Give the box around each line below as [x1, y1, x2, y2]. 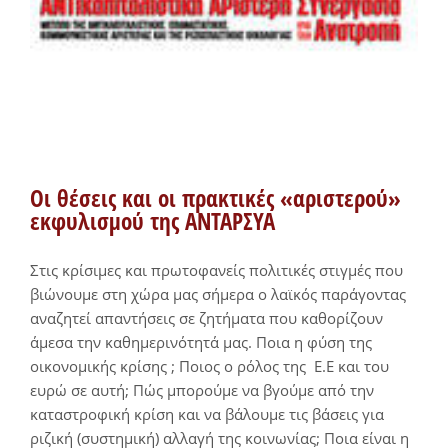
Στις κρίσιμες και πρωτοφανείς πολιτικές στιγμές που [30, 260, 403, 280]
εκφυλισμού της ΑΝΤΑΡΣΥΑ [30, 206, 275, 237]
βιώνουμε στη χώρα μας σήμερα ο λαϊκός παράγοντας [30, 284, 406, 304]
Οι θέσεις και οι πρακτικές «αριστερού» [30, 183, 401, 214]
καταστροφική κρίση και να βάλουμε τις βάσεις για [30, 404, 384, 424]
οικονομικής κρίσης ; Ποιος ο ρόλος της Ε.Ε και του [30, 356, 389, 376]
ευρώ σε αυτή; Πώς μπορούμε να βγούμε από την [30, 380, 374, 400]
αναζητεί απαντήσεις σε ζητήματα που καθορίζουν [30, 308, 383, 328]
